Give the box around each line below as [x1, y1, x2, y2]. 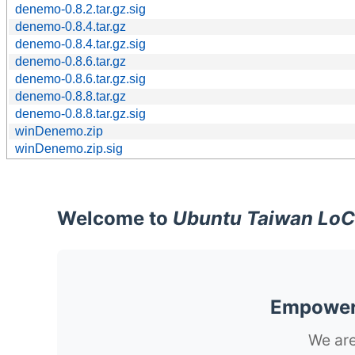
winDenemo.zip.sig [15, 141, 123, 155]
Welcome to [57, 206, 173, 230]
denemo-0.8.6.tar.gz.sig [15, 71, 146, 86]
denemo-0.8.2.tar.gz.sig [15, 2, 146, 16]
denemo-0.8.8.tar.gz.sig [15, 106, 146, 120]
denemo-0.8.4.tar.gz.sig [15, 36, 146, 51]
